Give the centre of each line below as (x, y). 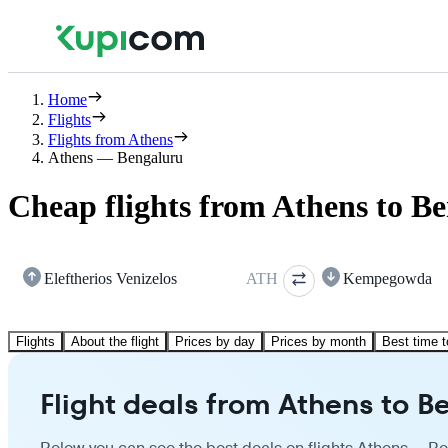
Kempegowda (387, 278)
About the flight (115, 341)
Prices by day (215, 341)
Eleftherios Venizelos (110, 278)
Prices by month (318, 341)
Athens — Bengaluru (115, 157)
